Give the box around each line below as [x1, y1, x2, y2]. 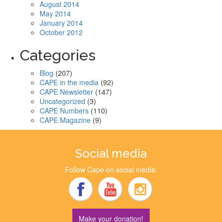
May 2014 [40, 8, 71, 18]
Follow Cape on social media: [65, 165, 157, 174]
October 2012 [40, 27, 83, 37]
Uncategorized [40, 96, 85, 106]
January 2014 [40, 18, 83, 28]
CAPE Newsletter [40, 87, 93, 97]
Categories [20, 47, 96, 64]
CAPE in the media [40, 77, 99, 87]
